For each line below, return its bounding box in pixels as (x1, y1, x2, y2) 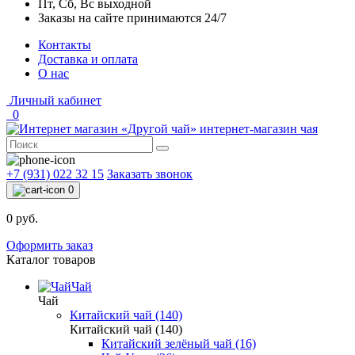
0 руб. (6, 212, 38, 225)
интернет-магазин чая (200, 122, 318, 136)
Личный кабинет (10, 94, 101, 107)
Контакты (38, 38, 91, 52)
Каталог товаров (6, 253, 96, 266)
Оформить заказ (6, 239, 93, 252)
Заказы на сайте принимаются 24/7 (38, 11, 227, 25)
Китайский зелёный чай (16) (101, 337, 256, 350)
